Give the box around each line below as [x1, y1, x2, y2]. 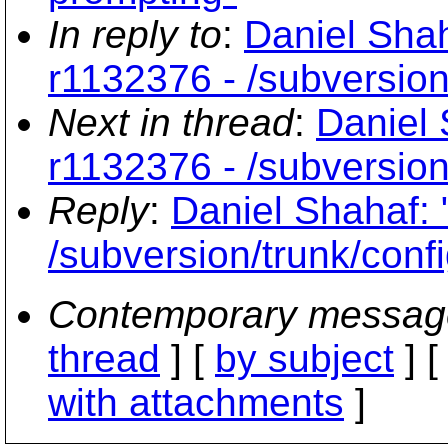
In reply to [48, 13, 222, 56]
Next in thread [48, 101, 294, 144]
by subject [215, 337, 394, 380]
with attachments [48, 381, 344, 424]
